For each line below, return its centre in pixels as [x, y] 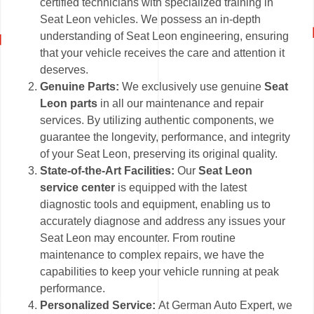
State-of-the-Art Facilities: [109, 171]
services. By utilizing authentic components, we [157, 121]
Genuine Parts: [80, 87]
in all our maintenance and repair [181, 104]
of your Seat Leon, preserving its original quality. [159, 154]
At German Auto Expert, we [226, 306]
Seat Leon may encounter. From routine [138, 238]
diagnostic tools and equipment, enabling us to [156, 205]
